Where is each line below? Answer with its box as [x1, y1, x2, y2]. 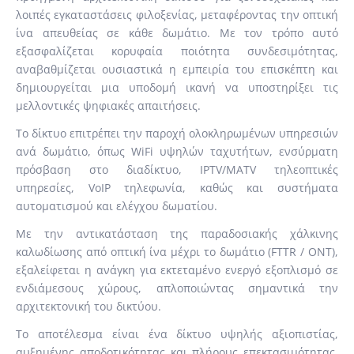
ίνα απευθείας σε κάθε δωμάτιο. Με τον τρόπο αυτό [16, 25, 338, 40]
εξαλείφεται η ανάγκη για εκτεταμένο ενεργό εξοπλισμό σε [16, 262, 338, 277]
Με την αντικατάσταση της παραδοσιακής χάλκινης [16, 226, 338, 241]
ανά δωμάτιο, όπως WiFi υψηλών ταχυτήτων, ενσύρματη [16, 144, 338, 159]
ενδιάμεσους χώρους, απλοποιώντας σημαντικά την [16, 281, 338, 296]
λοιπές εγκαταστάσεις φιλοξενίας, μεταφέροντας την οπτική [16, 7, 338, 22]
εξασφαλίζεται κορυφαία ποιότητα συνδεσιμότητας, [16, 43, 338, 58]
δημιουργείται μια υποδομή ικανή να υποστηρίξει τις [16, 80, 338, 95]
